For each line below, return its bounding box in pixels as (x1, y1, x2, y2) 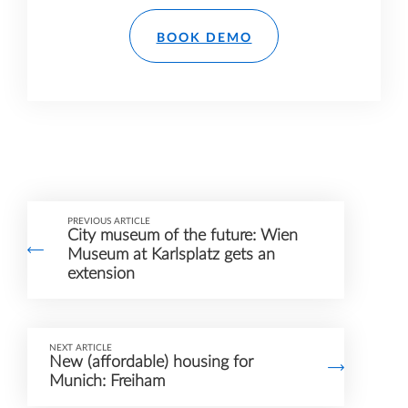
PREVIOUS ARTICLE (67, 217, 150, 227)
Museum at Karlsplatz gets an (67, 247, 275, 264)
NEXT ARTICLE (49, 343, 112, 353)
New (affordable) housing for (49, 354, 253, 372)
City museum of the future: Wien (67, 228, 298, 245)
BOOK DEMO (156, 30, 252, 45)
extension (67, 266, 135, 283)
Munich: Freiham (49, 373, 165, 391)
